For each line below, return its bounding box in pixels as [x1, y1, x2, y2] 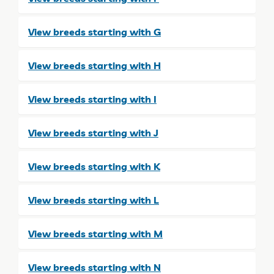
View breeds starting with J [28, 126, 158, 139]
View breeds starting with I [28, 92, 157, 105]
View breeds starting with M [28, 227, 163, 240]
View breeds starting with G [28, 25, 161, 38]
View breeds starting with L [28, 193, 159, 206]
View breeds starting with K [28, 160, 160, 172]
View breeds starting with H [28, 59, 161, 72]
